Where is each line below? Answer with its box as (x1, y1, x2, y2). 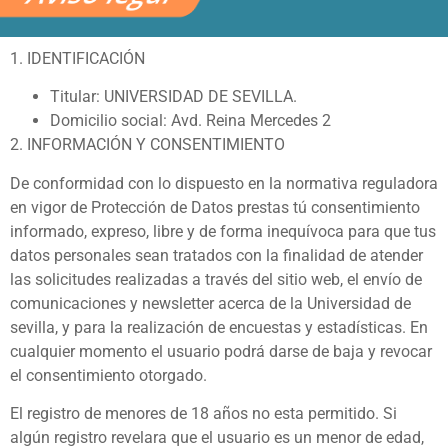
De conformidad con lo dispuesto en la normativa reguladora (10, 173, 438, 193)
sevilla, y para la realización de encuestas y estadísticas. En (10, 317, 428, 337)
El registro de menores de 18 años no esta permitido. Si (10, 404, 397, 424)
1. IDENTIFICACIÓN (10, 49, 145, 68)
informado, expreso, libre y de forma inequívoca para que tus (10, 221, 436, 241)
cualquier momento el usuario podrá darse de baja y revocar (10, 341, 432, 361)
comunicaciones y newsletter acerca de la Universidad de (10, 293, 411, 313)
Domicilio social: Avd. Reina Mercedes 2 (50, 111, 331, 131)
